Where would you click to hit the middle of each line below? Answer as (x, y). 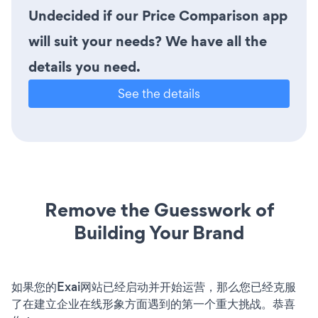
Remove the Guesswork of (159, 210)
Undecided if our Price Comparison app (158, 16)
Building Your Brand (159, 233)
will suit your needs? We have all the (148, 42)
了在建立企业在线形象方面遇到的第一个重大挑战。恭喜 (153, 304)
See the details (159, 94)
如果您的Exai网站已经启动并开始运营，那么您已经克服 (154, 287)
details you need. (84, 67)
